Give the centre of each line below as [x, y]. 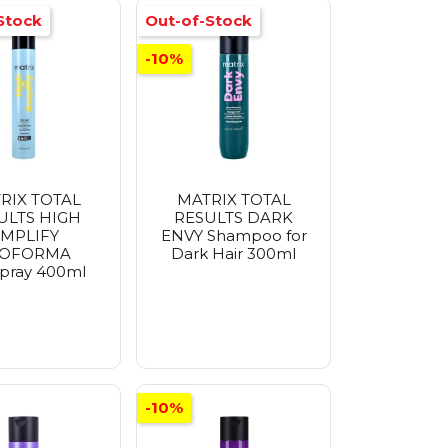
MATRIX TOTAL [233, 199]
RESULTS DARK [233, 217]
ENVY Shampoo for [233, 235]
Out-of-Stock [198, 20]
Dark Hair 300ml [233, 253]
